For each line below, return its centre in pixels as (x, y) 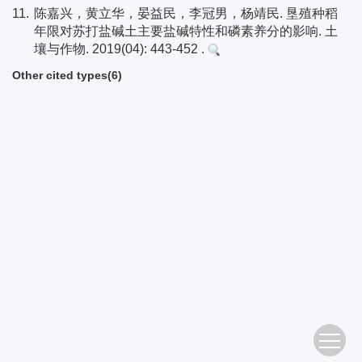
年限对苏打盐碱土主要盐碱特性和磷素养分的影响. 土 (186, 31)
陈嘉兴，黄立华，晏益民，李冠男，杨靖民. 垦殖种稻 (186, 13)
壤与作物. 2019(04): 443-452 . (121, 49)
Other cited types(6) (67, 75)
